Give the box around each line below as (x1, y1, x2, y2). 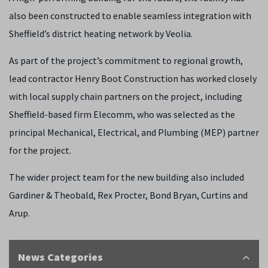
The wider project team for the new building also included (9, 171, 244, 183)
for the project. (9, 144, 71, 156)
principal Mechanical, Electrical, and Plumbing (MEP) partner (9, 126, 259, 138)
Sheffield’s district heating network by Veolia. (9, 28, 193, 39)
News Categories (18, 250, 103, 264)
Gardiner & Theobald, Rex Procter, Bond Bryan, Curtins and (9, 189, 248, 201)
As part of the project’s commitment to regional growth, (9, 54, 243, 66)
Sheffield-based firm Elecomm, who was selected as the (9, 108, 235, 120)
